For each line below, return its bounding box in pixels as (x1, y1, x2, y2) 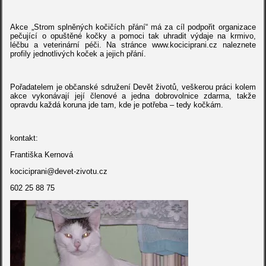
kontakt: (10, 134, 39, 142)
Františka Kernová (10, 150, 74, 159)
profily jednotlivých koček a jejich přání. (10, 49, 147, 58)
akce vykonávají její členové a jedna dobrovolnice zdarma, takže (10, 91, 256, 100)
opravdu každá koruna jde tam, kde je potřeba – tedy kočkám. (10, 100, 224, 109)
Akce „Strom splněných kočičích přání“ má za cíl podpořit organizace (10, 23, 256, 31)
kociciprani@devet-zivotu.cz (10, 167, 108, 176)
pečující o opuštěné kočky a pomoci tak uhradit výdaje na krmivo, (10, 31, 256, 40)
